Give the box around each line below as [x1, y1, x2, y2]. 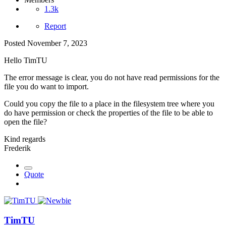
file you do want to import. [4, 82, 89, 91]
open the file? [4, 117, 47, 126]
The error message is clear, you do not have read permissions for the [4, 73, 219, 82]
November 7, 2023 [27, 38, 87, 47]
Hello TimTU [4, 55, 47, 65]
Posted [4, 38, 27, 47]
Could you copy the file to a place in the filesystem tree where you [4, 99, 214, 108]
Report [44, 21, 66, 30]
